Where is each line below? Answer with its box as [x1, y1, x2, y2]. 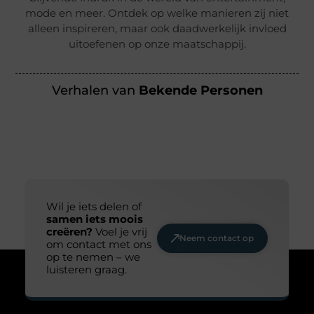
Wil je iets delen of [46, 200, 142, 214]
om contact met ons [46, 238, 151, 252]
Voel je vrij [95, 225, 147, 239]
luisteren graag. [46, 263, 127, 277]
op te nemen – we [46, 250, 140, 264]
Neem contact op [179, 233, 254, 244]
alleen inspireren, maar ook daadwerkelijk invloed [27, 22, 287, 36]
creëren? [46, 225, 95, 239]
